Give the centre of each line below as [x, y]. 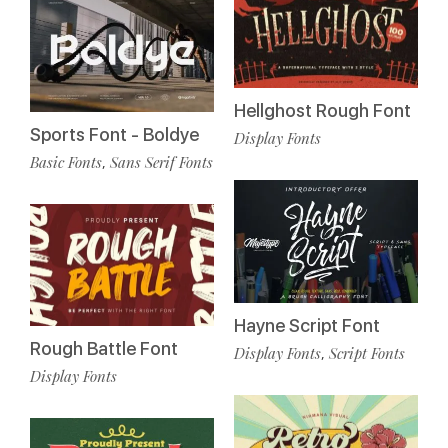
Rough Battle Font [104, 349]
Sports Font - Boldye [114, 134]
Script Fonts [367, 352]
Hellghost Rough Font [322, 111]
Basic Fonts [66, 161]
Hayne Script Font [307, 325]
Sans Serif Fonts [161, 161]
